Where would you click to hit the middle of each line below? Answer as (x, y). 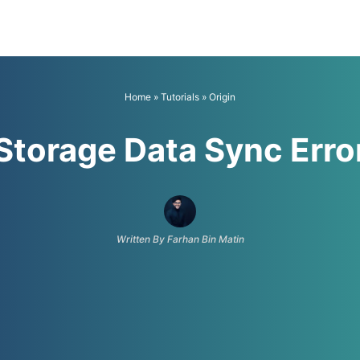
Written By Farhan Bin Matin (180, 239)
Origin (222, 97)
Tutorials (180, 97)
